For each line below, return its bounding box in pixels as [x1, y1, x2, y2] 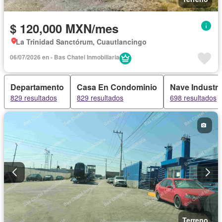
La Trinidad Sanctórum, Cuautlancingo [16, 36, 147, 47]
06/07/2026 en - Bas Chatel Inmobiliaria [10, 52, 119, 61]
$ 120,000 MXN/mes [10, 19, 118, 37]
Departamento [10, 81, 64, 93]
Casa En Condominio [77, 81, 157, 93]
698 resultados [170, 92, 217, 103]
